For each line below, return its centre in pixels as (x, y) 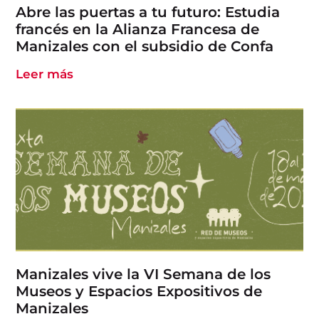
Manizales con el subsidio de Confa (145, 46)
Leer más (45, 74)
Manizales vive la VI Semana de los (143, 274)
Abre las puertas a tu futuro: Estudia (148, 12)
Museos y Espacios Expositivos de (139, 292)
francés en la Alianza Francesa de (138, 29)
